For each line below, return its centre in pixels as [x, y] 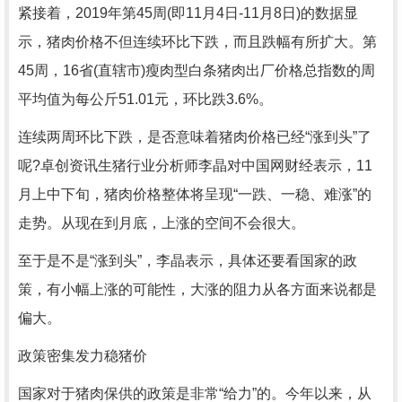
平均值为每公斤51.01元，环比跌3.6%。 [145, 99]
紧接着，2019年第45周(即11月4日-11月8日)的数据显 [188, 13]
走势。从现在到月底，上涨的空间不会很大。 [162, 223]
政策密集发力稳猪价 [83, 356]
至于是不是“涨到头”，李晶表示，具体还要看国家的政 [188, 261]
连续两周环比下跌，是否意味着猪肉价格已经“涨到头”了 [195, 137]
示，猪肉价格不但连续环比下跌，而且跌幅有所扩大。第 [197, 42]
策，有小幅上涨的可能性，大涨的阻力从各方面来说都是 [197, 289]
